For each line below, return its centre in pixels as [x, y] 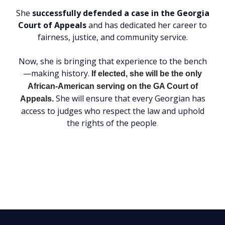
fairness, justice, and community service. [113, 37]
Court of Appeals [52, 25]
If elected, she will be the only [147, 74]
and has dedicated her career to [147, 25]
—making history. [56, 74]
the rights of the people [112, 123]
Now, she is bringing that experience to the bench [113, 62]
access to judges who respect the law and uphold [113, 111]
